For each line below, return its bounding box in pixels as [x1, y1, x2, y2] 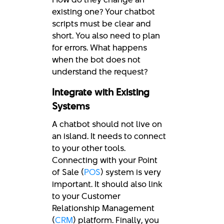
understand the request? [52, 65, 147, 77]
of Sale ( [52, 165, 84, 178]
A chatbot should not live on [52, 117, 162, 130]
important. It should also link [52, 177, 162, 190]
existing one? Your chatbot [52, 5, 155, 17]
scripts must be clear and [52, 17, 151, 29]
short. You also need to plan [52, 29, 160, 41]
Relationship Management [52, 201, 154, 214]
